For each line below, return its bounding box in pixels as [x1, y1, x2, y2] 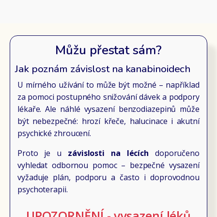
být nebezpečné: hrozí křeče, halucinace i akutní [17, 115, 200, 126]
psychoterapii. [17, 184, 68, 195]
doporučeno [149, 147, 200, 158]
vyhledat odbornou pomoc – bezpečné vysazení [17, 159, 200, 170]
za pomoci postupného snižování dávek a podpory [17, 91, 200, 102]
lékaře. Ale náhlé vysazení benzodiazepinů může [17, 103, 200, 114]
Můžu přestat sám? [55, 41, 162, 59]
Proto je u [17, 147, 68, 158]
